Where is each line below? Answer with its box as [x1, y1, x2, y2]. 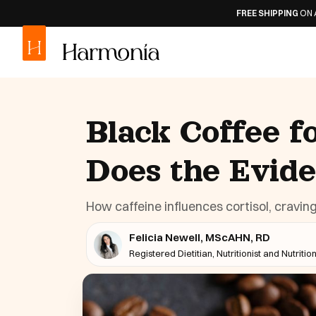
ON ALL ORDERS [238, 8, 304, 18]
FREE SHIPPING [176, 8, 238, 18]
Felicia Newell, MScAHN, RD [129, 231, 270, 244]
